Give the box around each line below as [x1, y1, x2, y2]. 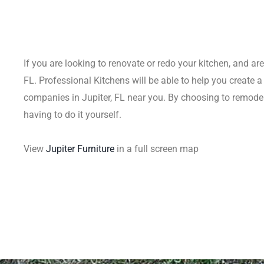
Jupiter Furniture [46, 143, 114, 154]
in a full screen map [114, 143, 199, 154]
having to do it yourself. [24, 109, 121, 120]
